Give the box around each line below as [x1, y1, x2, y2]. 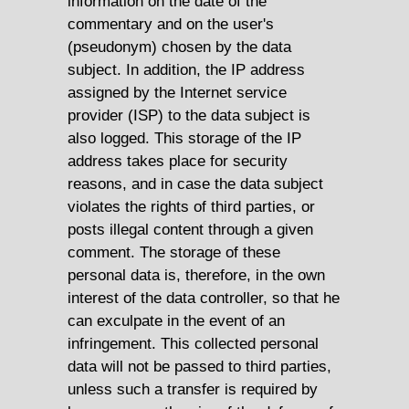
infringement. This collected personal [68, 334, 319, 353]
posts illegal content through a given [68, 220, 313, 239]
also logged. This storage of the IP [68, 129, 301, 148]
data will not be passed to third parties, [68, 357, 331, 376]
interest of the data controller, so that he [68, 288, 340, 308]
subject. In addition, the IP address [68, 60, 305, 79]
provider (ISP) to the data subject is [68, 106, 310, 125]
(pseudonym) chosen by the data [68, 37, 291, 57]
